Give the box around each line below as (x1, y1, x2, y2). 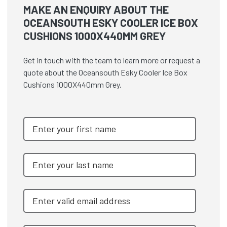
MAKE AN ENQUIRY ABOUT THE (23, 3, 169, 16)
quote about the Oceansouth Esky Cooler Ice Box (23, 67, 187, 78)
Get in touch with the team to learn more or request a (23, 55, 200, 65)
